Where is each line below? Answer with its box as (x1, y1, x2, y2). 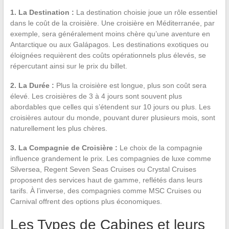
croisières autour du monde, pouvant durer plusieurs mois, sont (10, 113, 215, 122)
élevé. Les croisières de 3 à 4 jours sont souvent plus (10, 91, 182, 100)
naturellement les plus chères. (10, 124, 107, 132)
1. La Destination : (10, 8, 74, 16)
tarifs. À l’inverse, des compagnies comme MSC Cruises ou (10, 186, 201, 195)
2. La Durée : (10, 81, 54, 89)
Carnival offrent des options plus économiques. (10, 197, 162, 205)
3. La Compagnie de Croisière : (10, 143, 118, 152)
